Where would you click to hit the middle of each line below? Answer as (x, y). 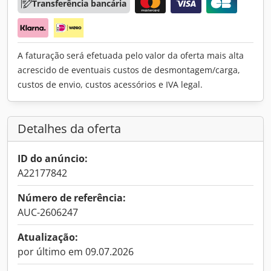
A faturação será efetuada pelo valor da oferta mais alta (131, 55)
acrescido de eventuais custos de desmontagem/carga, (129, 70)
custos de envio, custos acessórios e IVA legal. (110, 84)
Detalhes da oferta (69, 128)
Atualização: (48, 237)
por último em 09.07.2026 (76, 251)
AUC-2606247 (48, 212)
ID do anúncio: (53, 158)
